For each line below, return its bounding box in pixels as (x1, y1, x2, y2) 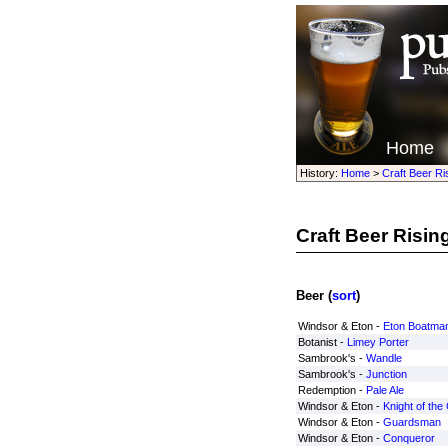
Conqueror (382, 432, 435, 444)
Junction (365, 368, 407, 380)
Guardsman (382, 416, 441, 428)
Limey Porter (346, 336, 409, 348)
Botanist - (297, 336, 347, 348)
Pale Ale (365, 384, 404, 396)
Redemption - (297, 384, 366, 396)
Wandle (365, 352, 402, 364)
